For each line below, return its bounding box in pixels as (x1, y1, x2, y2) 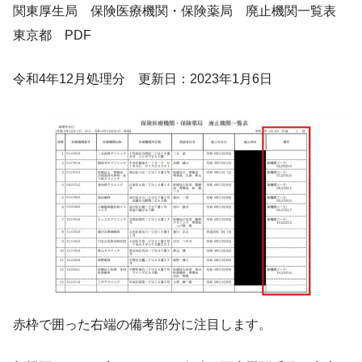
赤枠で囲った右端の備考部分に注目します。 (13, 318, 271, 332)
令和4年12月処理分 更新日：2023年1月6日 (13, 72, 272, 86)
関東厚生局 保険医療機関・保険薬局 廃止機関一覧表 (13, 4, 349, 19)
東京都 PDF (13, 28, 91, 43)
